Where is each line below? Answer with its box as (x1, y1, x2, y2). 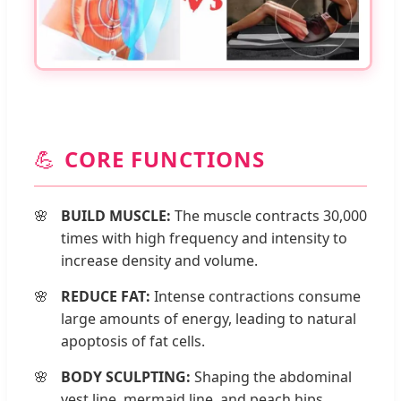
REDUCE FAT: (61, 286, 150, 306)
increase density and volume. (61, 250, 258, 270)
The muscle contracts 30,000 (171, 205, 367, 226)
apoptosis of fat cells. (61, 330, 205, 351)
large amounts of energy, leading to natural (61, 308, 356, 328)
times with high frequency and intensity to (61, 227, 347, 248)
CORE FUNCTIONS (64, 143, 265, 174)
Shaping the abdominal (191, 366, 352, 387)
